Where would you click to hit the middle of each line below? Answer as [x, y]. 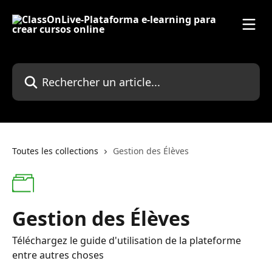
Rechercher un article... [64, 70]
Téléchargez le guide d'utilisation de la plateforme [127, 240]
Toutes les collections [55, 151]
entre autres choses [58, 255]
